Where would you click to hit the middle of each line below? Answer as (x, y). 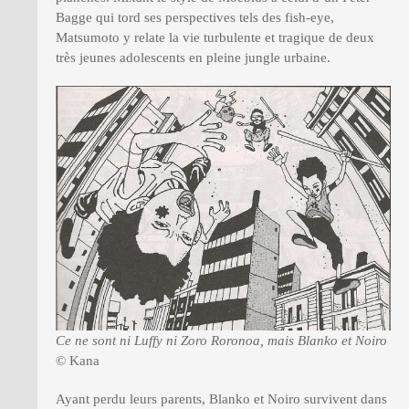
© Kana (78, 360)
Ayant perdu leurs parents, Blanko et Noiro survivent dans (221, 399)
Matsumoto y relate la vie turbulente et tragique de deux (215, 37)
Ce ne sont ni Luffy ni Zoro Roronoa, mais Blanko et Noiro (221, 340)
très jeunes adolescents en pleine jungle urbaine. (193, 58)
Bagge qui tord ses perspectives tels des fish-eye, (195, 17)
